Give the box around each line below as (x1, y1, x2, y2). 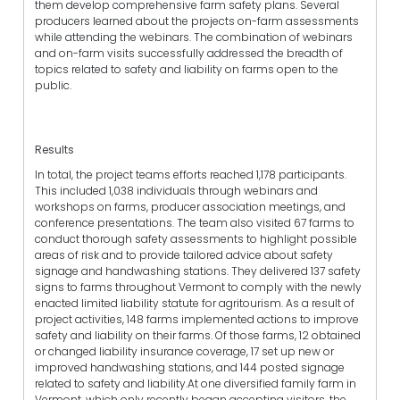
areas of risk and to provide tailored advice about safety (35, 246, 333, 262)
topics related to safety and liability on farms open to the (35, 62, 338, 78)
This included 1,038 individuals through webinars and (35, 182, 318, 198)
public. (35, 78, 71, 94)
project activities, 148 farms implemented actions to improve (35, 311, 359, 327)
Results (35, 142, 74, 158)
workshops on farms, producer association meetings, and (35, 198, 346, 214)
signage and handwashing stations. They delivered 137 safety (35, 262, 361, 279)
